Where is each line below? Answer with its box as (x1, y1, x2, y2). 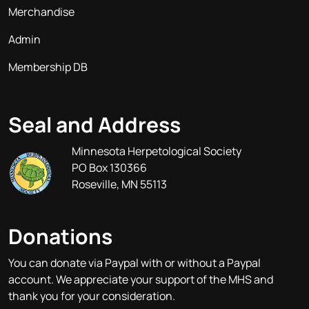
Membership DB (8, 59, 88, 74)
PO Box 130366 (72, 160, 148, 175)
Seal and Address (8, 110, 181, 139)
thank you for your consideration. (8, 288, 175, 303)
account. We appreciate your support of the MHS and (8, 272, 273, 287)
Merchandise (8, 4, 74, 19)
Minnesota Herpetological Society (72, 143, 242, 159)
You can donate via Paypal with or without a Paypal (8, 255, 261, 270)
